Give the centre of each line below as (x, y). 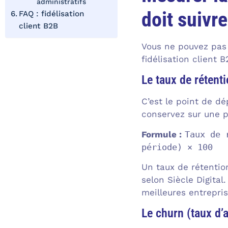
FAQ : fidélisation (52, 14)
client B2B (39, 26)
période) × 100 (177, 147)
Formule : (161, 134)
